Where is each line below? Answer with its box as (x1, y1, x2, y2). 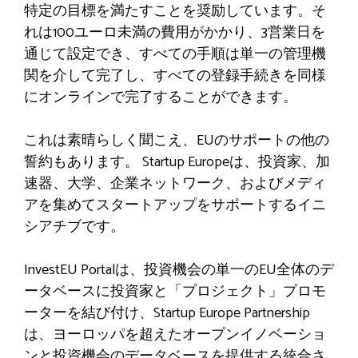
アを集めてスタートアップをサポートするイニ (24, 193, 326, 217)
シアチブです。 (24, 214, 125, 239)
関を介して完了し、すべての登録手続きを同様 (24, 63, 326, 88)
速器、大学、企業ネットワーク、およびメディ (24, 171, 326, 196)
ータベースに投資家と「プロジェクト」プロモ (24, 279, 326, 304)
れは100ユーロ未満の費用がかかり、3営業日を (24, 20, 325, 45)
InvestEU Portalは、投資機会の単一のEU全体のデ (24, 257, 334, 282)
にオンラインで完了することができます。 (24, 85, 297, 109)
